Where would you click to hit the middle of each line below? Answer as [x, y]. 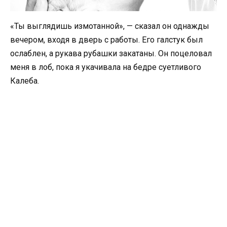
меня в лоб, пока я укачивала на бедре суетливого [106, 67]
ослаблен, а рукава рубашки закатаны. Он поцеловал [111, 54]
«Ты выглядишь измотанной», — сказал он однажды [110, 26]
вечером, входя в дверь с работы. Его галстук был [106, 40]
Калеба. [25, 81]
